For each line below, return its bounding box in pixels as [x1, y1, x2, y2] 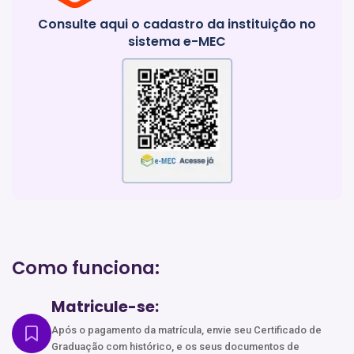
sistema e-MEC [128, 32, 226, 51]
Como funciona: [12, 254, 160, 281]
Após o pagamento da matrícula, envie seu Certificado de [51, 323, 322, 336]
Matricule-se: [51, 296, 159, 318]
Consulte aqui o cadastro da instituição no [38, 14, 316, 33]
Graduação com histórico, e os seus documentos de [51, 340, 299, 352]
